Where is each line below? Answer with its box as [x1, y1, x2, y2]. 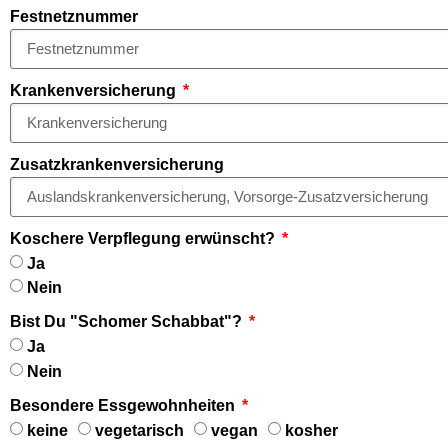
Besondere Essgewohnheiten [10, 396, 239, 414]
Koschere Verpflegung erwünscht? [10, 229, 279, 247]
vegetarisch [95, 421, 184, 439]
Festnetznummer [10, 7, 138, 25]
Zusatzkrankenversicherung [10, 155, 224, 173]
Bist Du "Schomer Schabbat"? [10, 313, 246, 331]
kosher [285, 421, 338, 439]
